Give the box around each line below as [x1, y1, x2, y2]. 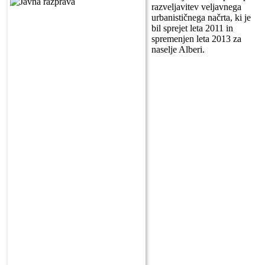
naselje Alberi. [151, 44, 205, 54]
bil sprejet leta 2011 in [151, 22, 233, 33]
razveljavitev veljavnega [151, 1, 241, 12]
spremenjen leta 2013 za [151, 33, 241, 44]
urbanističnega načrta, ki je [151, 12, 251, 22]
